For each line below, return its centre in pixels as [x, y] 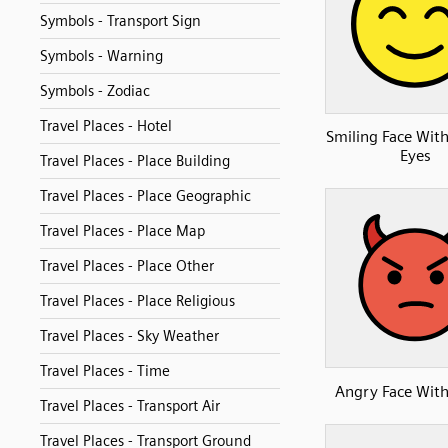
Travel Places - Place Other [127, 266]
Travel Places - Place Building [135, 161]
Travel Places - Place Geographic [145, 196]
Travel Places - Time [105, 371]
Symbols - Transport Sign [120, 21]
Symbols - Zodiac [95, 91]
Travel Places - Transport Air [130, 406]
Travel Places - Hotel [106, 126]
